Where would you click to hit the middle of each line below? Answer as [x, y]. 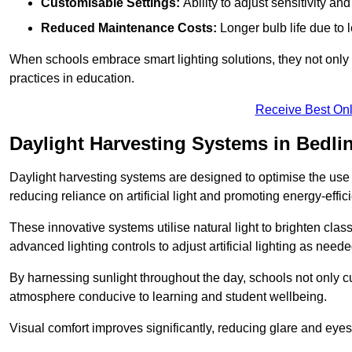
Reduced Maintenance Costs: [129, 27]
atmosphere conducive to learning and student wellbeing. [168, 296]
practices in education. [72, 78]
